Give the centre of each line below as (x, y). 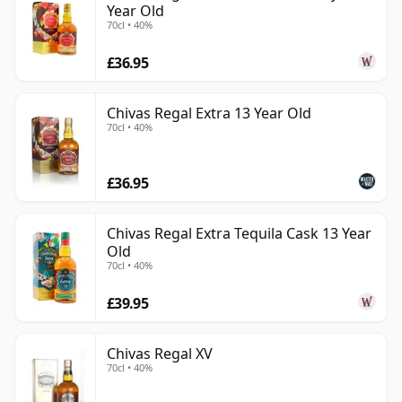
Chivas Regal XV (160, 354)
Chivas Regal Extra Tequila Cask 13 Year (239, 234)
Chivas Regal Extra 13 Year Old (209, 114)
